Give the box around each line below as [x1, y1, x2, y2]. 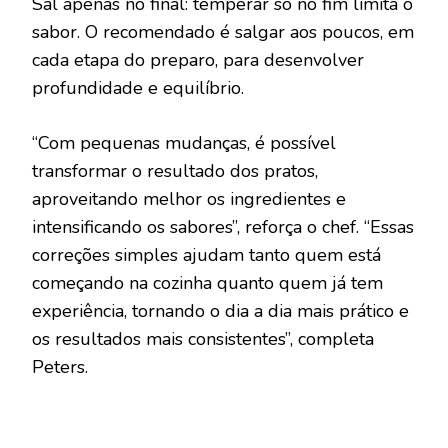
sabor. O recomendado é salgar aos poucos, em [32, 19, 414, 44]
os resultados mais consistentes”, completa [32, 326, 374, 351]
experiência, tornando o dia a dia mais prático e [32, 298, 409, 323]
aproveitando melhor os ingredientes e [32, 186, 346, 211]
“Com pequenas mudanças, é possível [32, 130, 336, 155]
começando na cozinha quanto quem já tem [32, 270, 383, 295]
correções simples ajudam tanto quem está [32, 242, 381, 267]
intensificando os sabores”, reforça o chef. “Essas [32, 214, 414, 239]
